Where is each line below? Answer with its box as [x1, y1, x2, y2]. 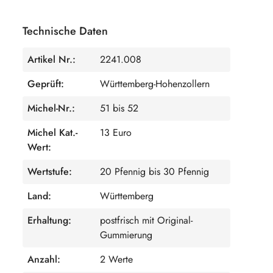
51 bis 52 [99, 101, 138, 115]
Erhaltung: [27, 213, 71, 227]
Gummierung [99, 227, 152, 242]
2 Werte [99, 252, 133, 266]
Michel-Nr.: [27, 101, 75, 115]
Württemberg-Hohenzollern [99, 76, 210, 91]
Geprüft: [27, 76, 64, 91]
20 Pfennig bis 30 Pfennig [99, 164, 209, 179]
